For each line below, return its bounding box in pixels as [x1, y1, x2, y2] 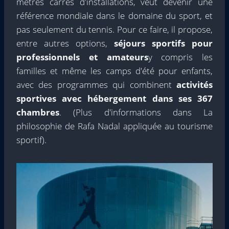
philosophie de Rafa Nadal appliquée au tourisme [16, 120, 213, 132]
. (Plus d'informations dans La [59, 106, 213, 118]
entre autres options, [16, 37, 114, 49]
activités [176, 78, 213, 90]
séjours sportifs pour [114, 37, 213, 49]
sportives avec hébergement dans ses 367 [16, 92, 213, 104]
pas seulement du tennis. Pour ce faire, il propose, [16, 23, 213, 35]
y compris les [148, 51, 213, 63]
